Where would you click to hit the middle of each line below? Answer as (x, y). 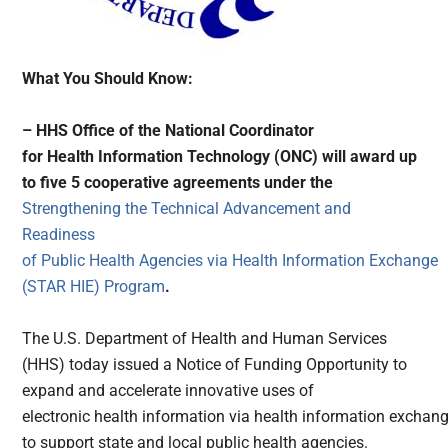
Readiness (59, 235)
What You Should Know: (108, 79)
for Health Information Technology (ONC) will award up (220, 157)
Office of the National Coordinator (191, 131)
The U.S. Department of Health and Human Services (205, 339)
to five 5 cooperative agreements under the (178, 183)
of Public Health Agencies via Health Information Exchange (230, 261)
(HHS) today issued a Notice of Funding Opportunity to (215, 365)
